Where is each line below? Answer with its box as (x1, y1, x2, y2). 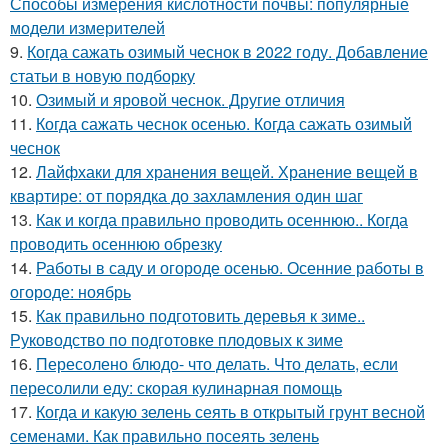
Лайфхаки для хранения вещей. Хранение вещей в (36, 160, 418, 184)
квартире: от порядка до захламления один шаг (10, 184, 363, 208)
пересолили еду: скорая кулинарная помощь (10, 376, 342, 400)
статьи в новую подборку (10, 64, 195, 88)
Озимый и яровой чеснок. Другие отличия (36, 88, 345, 112)
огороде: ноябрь (10, 280, 131, 304)
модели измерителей (10, 16, 165, 40)
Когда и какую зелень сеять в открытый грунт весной (36, 400, 425, 424)
